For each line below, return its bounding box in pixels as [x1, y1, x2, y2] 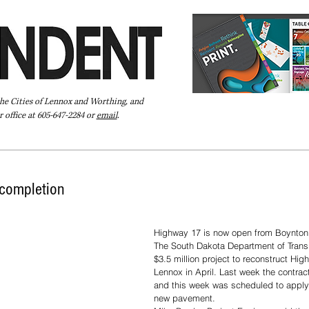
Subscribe [205, 135, 250, 148]
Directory [108, 135, 149, 148]
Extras [163, 135, 191, 148]
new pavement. [154, 292, 215, 304]
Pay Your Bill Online [6, 135, 94, 148]
